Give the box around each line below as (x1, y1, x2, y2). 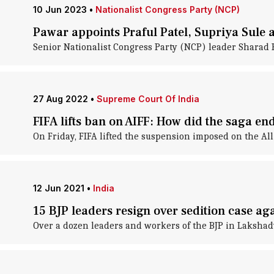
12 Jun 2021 (32, 183, 84, 193)
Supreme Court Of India (96, 94, 199, 104)
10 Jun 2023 (32, 4, 87, 15)
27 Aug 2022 (32, 94, 88, 104)
